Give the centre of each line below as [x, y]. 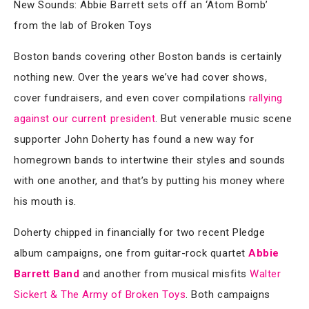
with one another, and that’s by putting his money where [150, 180]
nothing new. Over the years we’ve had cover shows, [141, 77]
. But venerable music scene [224, 118]
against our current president [85, 118]
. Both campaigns [228, 294]
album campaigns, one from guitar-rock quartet [131, 253]
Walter [266, 273]
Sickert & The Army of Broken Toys [100, 294]
